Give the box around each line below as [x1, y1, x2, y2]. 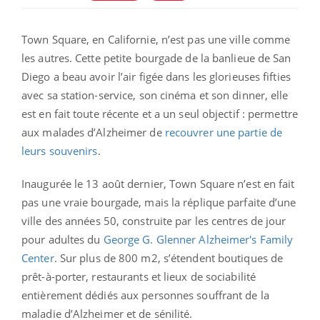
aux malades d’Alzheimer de [21, 125, 165, 140]
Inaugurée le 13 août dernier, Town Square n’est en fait [21, 176, 295, 191]
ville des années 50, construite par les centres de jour [21, 214, 286, 229]
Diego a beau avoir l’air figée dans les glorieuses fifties [21, 69, 291, 84]
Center [21, 251, 54, 266]
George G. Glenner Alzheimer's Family [103, 232, 294, 247]
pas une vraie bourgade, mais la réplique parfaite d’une [21, 195, 296, 210]
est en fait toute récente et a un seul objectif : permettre [21, 106, 298, 121]
